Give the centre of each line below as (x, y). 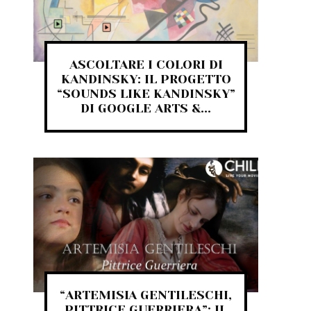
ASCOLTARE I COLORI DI (146, 65)
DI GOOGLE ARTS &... (146, 109)
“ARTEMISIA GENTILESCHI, (146, 295)
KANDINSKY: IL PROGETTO (146, 79)
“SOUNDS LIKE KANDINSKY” (146, 94)
